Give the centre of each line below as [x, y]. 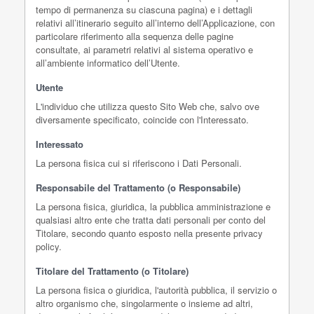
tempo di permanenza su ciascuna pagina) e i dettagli [144, 9]
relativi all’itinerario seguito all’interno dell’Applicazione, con [155, 23]
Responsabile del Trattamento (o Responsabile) [138, 187]
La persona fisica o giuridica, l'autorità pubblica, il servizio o [156, 290]
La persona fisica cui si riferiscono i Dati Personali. [139, 163]
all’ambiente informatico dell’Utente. [108, 63]
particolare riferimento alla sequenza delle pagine [135, 36]
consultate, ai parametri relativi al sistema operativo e [144, 49]
